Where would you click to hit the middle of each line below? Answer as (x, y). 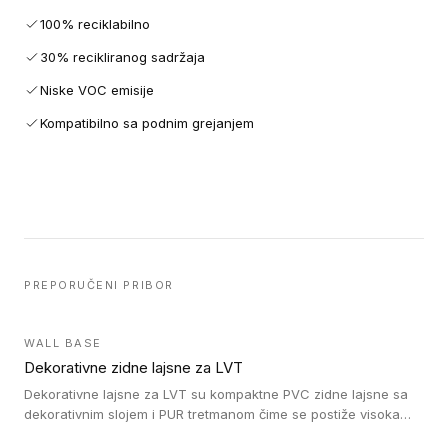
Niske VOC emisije (97, 90)
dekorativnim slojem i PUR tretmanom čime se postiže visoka (212, 414)
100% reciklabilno (95, 24)
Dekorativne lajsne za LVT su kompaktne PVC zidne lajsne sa (216, 394)
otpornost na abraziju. (92, 434)
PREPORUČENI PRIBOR (99, 285)
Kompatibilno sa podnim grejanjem (147, 123)
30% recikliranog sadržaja (122, 57)
